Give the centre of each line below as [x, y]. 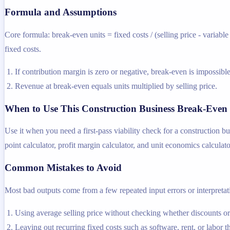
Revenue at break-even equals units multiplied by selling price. [116, 86]
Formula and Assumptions [61, 12]
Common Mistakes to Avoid [63, 168]
